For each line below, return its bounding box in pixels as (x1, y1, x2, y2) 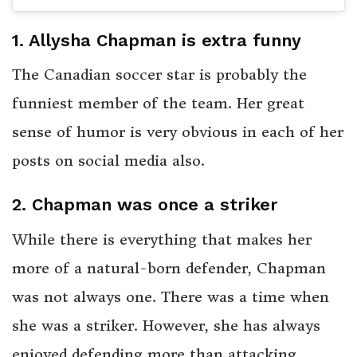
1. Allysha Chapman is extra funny (12, 29, 301, 50)
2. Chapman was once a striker (12, 194, 278, 214)
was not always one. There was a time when (12, 287, 329, 306)
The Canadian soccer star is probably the (12, 65, 307, 84)
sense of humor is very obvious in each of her (12, 123, 343, 142)
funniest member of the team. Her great (12, 94, 304, 113)
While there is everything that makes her (12, 229, 312, 249)
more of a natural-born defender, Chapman (12, 258, 326, 277)
